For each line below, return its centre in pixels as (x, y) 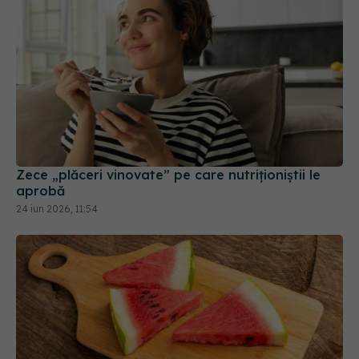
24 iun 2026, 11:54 (57, 152)
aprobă (40, 134)
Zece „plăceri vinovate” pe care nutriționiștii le (168, 118)
